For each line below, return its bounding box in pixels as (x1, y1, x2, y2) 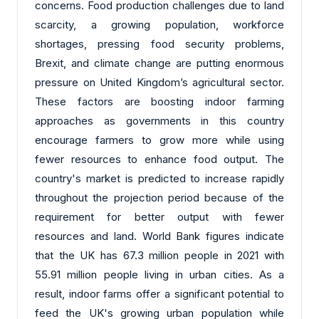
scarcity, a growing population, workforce (35, 17, 284, 31)
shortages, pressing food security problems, (35, 36, 284, 51)
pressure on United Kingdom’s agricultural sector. (35, 75, 284, 89)
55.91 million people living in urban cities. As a (35, 267, 284, 281)
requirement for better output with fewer (35, 209, 284, 224)
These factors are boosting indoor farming (35, 94, 284, 108)
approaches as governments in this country (35, 113, 284, 127)
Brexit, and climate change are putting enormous (35, 56, 284, 70)
